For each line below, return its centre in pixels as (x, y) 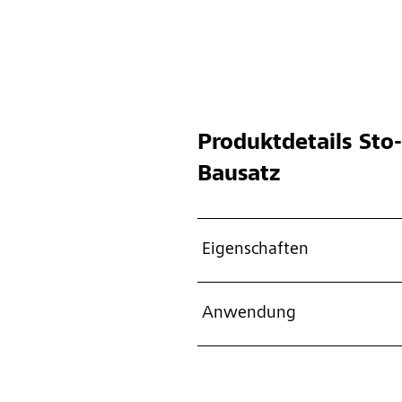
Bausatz (239, 175)
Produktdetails (274, 144)
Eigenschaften (255, 250)
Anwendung (249, 314)
